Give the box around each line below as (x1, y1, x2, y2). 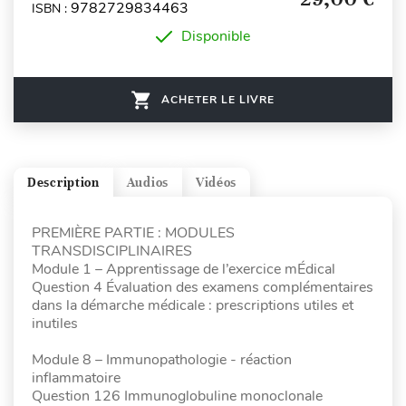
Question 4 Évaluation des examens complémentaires (32, 277, 373, 298)
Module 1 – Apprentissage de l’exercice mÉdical (32, 259, 335, 280)
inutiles (32, 314, 78, 334)
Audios (126, 174, 169, 190)
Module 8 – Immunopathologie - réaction (32, 350, 292, 371)
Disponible (181, 26, 250, 47)
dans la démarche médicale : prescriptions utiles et (32, 295, 353, 316)
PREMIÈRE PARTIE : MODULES (32, 223, 235, 244)
